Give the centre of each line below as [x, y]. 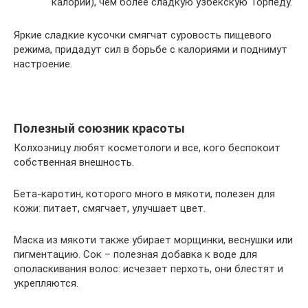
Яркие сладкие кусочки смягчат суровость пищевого [143, 35]
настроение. [43, 64]
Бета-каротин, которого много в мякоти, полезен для [144, 194]
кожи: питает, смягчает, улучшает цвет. [110, 208]
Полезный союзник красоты [99, 128]
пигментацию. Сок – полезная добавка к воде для [135, 254]
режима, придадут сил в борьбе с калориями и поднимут [151, 49]
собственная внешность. [74, 162]
